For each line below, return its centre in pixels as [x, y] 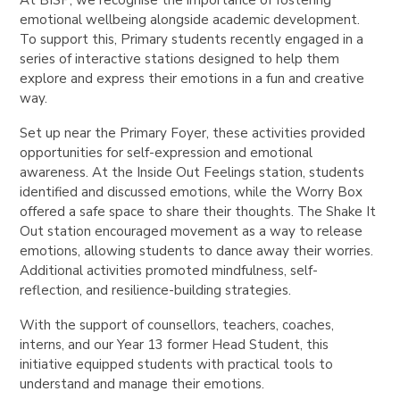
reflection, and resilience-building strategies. [156, 290]
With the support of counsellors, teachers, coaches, [177, 325]
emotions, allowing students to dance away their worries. [197, 250]
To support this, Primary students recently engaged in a [192, 39]
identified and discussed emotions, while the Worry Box [192, 192]
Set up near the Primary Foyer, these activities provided [193, 133]
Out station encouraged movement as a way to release [192, 231]
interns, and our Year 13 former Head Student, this [175, 344]
